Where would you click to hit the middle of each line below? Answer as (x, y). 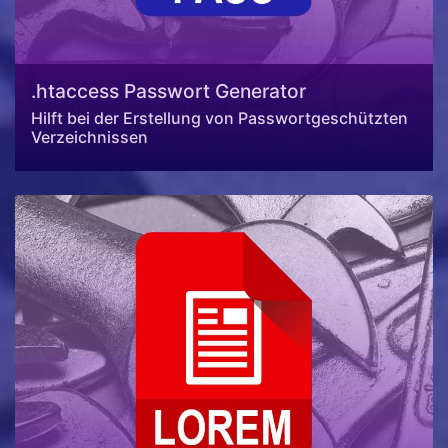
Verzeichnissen (89, 137)
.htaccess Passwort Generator (168, 91)
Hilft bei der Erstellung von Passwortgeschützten (219, 118)
